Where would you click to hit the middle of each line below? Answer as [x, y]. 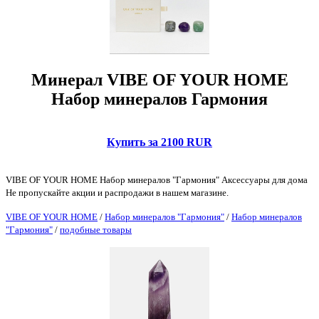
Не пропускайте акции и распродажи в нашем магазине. [117, 193]
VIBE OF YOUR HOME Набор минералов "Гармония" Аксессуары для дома [157, 180]
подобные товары [96, 230]
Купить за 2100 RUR [159, 142]
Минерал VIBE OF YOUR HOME [159, 80]
